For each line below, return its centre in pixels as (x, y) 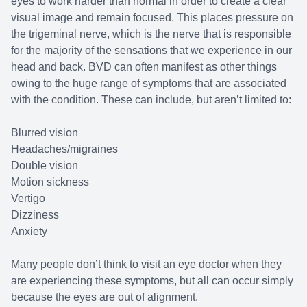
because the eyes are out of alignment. (105, 297)
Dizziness (35, 214)
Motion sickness (50, 182)
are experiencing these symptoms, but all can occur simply (152, 280)
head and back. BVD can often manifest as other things (144, 66)
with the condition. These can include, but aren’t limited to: (151, 99)
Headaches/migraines (64, 149)
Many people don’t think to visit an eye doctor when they (146, 264)
